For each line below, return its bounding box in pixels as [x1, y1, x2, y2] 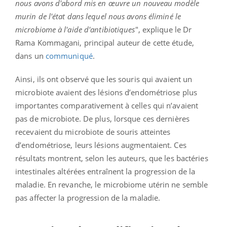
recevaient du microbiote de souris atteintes [15, 126, 171, 137]
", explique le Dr [135, 24, 192, 34]
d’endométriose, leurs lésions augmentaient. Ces [15, 139, 186, 150]
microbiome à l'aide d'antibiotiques [15, 24, 135, 34]
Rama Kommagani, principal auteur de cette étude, [15, 37, 194, 48]
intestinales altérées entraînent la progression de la [15, 166, 196, 176]
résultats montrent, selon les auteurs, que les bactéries [15, 153, 208, 163]
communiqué [45, 50, 93, 61]
